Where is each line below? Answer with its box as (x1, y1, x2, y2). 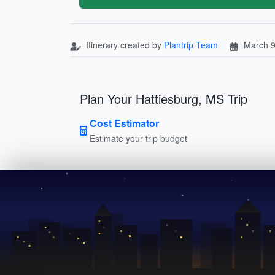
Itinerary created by (83, 38, 164, 51)
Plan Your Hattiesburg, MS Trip (80, 89, 247, 107)
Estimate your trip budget (90, 131, 187, 144)
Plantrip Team (164, 38, 218, 51)
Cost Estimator (90, 115, 159, 130)
